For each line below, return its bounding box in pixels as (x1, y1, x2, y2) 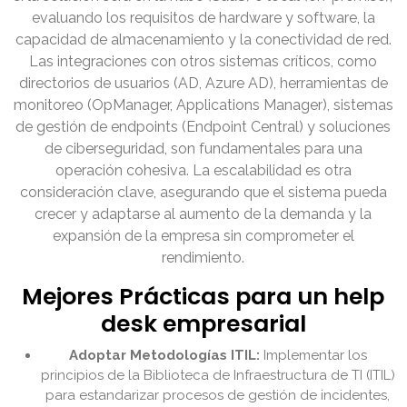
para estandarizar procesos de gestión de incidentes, (45, 387, 391, 404)
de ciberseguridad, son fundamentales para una (45, 140, 362, 158)
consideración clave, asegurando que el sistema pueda (20, 184, 387, 202)
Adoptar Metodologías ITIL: (69, 347, 260, 364)
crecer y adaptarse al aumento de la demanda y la (35, 205, 372, 223)
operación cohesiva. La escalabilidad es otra (55, 162, 352, 180)
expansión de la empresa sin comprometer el (53, 227, 354, 245)
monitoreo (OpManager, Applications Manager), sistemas (14, 96, 393, 114)
